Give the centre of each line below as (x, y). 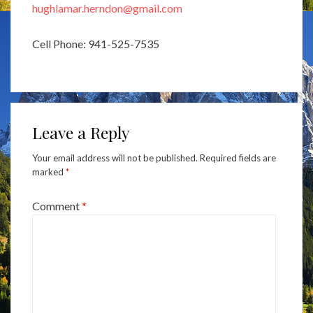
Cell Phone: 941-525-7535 (96, 43)
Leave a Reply (81, 132)
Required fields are (238, 158)
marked (49, 172)
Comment (57, 205)
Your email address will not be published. (115, 158)
